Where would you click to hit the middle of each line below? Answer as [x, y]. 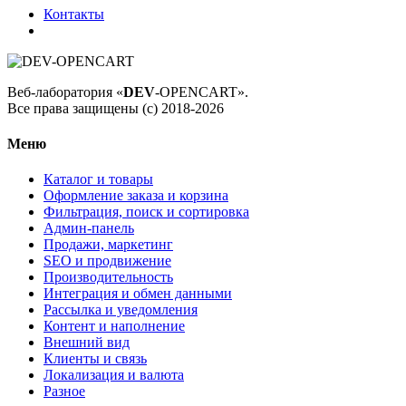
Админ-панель [89, 228]
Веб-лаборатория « [65, 92]
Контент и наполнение [114, 326]
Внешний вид [87, 343]
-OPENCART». [202, 92]
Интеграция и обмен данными [138, 294]
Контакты [74, 14]
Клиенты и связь [95, 359]
